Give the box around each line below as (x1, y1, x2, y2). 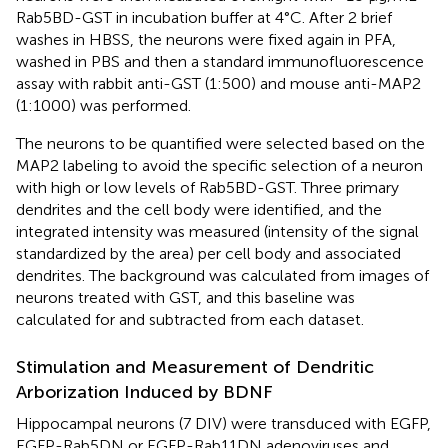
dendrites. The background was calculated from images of (16, 266, 429, 286)
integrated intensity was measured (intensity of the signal (16, 222, 419, 242)
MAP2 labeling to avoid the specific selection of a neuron (16, 156, 423, 176)
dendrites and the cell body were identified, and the (16, 200, 382, 220)
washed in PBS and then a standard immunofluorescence (16, 52, 424, 72)
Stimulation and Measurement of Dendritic (16, 356, 374, 379)
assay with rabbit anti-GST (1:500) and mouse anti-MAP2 (16, 74, 421, 94)
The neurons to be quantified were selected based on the (16, 134, 425, 154)
